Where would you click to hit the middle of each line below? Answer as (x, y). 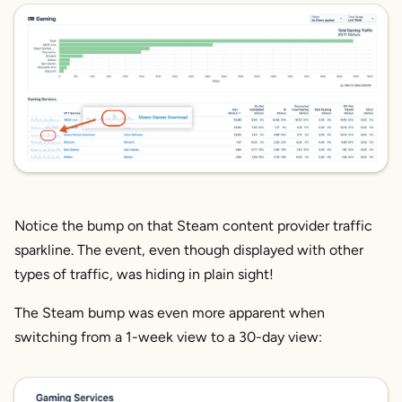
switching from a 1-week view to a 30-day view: (168, 337)
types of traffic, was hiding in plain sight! (144, 275)
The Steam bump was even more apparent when (170, 313)
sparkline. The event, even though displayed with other (189, 250)
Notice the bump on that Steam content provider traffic (193, 226)
